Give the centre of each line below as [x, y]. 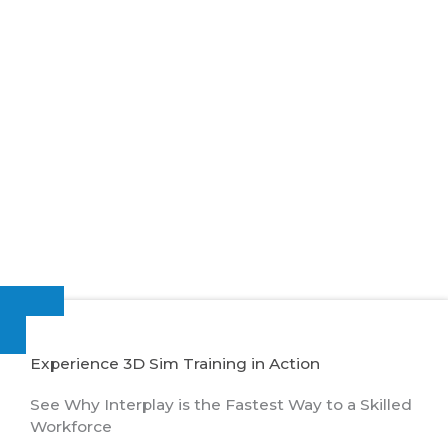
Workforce [71, 427]
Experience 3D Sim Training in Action [175, 364]
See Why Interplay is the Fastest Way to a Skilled [221, 405]
